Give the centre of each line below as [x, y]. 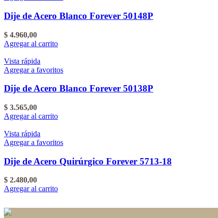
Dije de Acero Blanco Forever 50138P [79, 89]
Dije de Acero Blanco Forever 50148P [79, 16]
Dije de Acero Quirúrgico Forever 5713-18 [88, 161]
